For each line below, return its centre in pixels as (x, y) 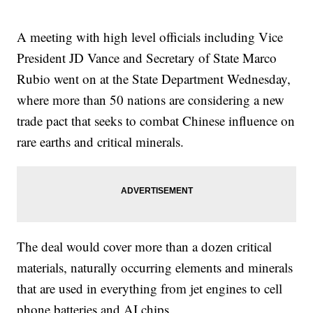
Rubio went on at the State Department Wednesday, (154, 78)
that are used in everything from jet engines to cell (150, 288)
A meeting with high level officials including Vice (150, 36)
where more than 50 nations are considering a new (151, 99)
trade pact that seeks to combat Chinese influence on (156, 120)
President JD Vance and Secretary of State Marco (147, 57)
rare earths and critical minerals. (101, 141)
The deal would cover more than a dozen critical (145, 246)
